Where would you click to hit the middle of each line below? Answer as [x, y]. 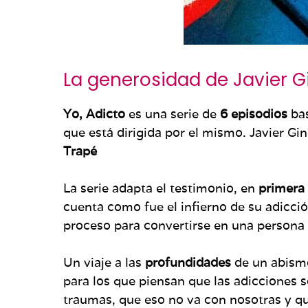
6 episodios [252, 113]
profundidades [188, 262]
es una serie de [171, 113]
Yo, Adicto [94, 113]
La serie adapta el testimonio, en [161, 188]
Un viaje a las [104, 262]
